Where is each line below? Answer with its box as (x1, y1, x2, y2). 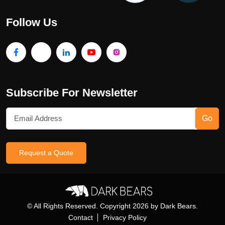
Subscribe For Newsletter (6, 86, 138, 99)
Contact (68, 213, 93, 221)
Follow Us (6, 16, 57, 29)
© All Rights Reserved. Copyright (27, 201, 133, 210)
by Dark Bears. (149, 201, 198, 210)
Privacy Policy (103, 213, 147, 221)
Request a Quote (19, 148, 73, 157)
